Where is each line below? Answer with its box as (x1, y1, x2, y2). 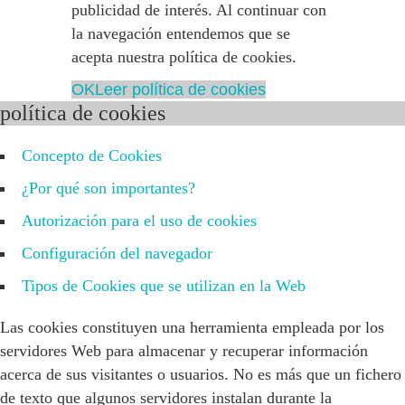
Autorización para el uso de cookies (22, 211, 257, 230)
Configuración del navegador (22, 243, 212, 262)
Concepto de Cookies (22, 146, 162, 165)
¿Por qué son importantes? (22, 178, 195, 197)
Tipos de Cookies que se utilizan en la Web (22, 276, 306, 295)
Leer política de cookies (95, 80, 266, 99)
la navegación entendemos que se (71, 24, 290, 42)
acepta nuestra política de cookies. (71, 47, 297, 66)
